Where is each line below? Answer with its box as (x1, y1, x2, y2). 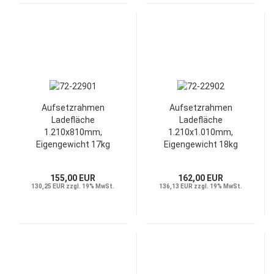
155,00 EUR (50, 173, 95, 183)
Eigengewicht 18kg (163, 139, 238, 149)
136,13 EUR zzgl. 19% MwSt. (159, 183, 242, 190)
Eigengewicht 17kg (35, 139, 110, 149)
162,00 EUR (178, 173, 223, 183)
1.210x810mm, (43, 127, 102, 137)
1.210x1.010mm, (168, 127, 233, 137)
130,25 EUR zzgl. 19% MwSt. (31, 183, 114, 190)
